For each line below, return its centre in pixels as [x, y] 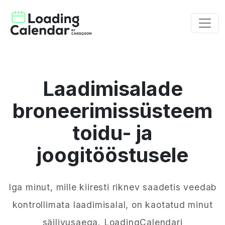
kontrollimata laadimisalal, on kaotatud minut [113, 205]
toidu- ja [113, 133]
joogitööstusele [113, 155]
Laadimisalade [113, 89]
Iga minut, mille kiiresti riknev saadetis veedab [113, 187]
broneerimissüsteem [113, 111]
